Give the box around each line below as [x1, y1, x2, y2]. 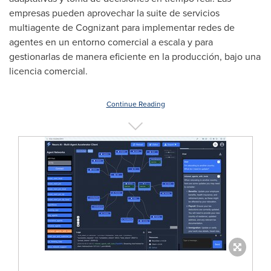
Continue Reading [106, 99, 165, 109]
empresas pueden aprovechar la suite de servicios [9, 6, 220, 20]
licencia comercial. [9, 64, 88, 78]
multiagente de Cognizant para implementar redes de [9, 21, 235, 34]
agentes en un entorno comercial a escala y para [9, 35, 213, 49]
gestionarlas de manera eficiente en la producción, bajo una [9, 50, 261, 64]
